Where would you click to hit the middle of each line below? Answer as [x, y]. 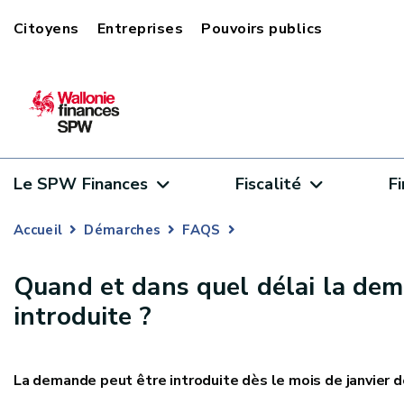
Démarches [123, 230]
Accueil [38, 230]
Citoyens [46, 29]
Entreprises [140, 29]
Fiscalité [268, 184]
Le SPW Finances [81, 184]
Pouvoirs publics [262, 29]
